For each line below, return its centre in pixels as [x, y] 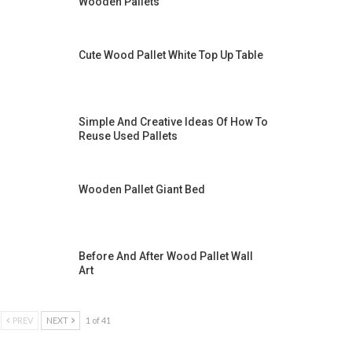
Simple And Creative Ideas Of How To [173, 122]
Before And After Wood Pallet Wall [165, 257]
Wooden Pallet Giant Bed [141, 189]
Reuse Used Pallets [128, 136]
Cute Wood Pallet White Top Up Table [170, 55]
